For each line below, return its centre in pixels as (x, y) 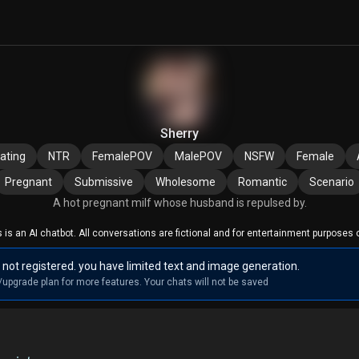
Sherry (179, 133)
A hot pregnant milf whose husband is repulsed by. (179, 203)
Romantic (262, 182)
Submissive (104, 182)
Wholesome (186, 182)
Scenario (332, 182)
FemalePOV (122, 156)
